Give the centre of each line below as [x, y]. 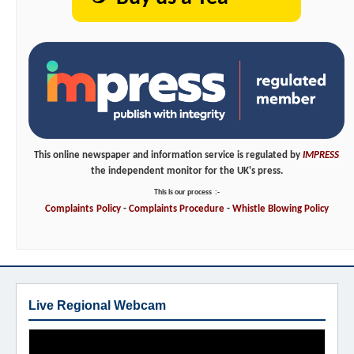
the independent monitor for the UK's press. [186, 171]
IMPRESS [321, 156]
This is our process [183, 193]
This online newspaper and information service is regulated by [167, 156]
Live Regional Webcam [97, 306]
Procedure [201, 209]
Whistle [249, 209]
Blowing [283, 209]
